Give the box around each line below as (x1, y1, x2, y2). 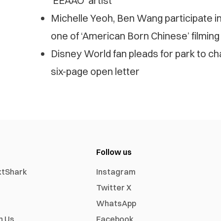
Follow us (96, 147, 132, 157)
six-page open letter (50, 65, 140, 78)
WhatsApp (96, 198, 137, 209)
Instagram (96, 167, 136, 177)
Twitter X (96, 183, 132, 193)
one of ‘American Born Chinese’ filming (50, 30, 220, 42)
